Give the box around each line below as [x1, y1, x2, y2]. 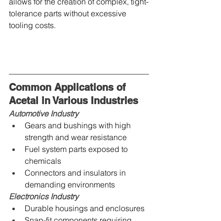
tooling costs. [9, 20, 56, 30]
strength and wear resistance [25, 132, 127, 142]
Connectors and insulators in [25, 167, 128, 178]
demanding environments [25, 179, 115, 189]
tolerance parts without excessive [9, 8, 128, 18]
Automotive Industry [9, 108, 78, 118]
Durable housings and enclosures [25, 203, 145, 213]
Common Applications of [9, 81, 129, 93]
